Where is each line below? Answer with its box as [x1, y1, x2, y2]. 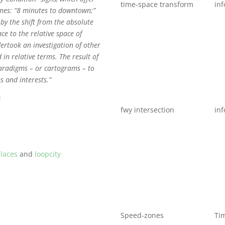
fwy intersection [121, 105, 175, 115]
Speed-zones [121, 210, 164, 220]
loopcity [35, 149, 61, 159]
